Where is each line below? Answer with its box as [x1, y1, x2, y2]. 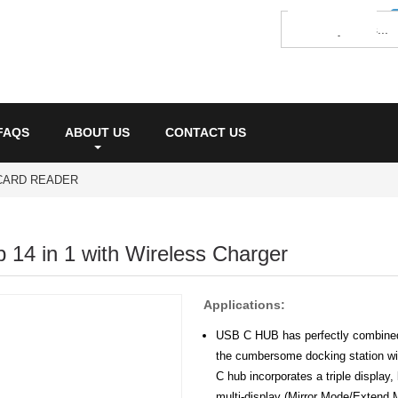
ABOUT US [65, 125, 130, 139]
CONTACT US [165, 125, 246, 139]
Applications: [203, 298, 285, 312]
